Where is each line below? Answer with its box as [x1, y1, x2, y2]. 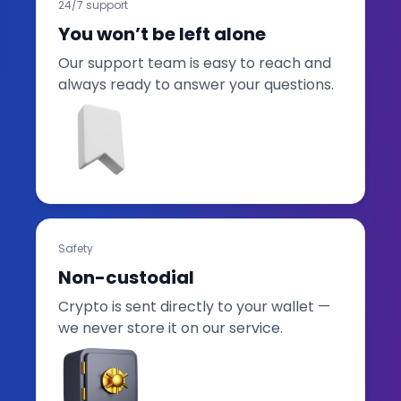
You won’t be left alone [58, 21, 266, 47]
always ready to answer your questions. [58, 73, 334, 95]
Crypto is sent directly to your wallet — [58, 295, 330, 317]
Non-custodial [58, 264, 194, 290]
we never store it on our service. [58, 317, 283, 338]
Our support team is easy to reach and [58, 52, 331, 73]
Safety [58, 240, 93, 256]
